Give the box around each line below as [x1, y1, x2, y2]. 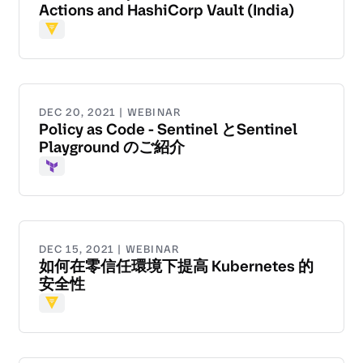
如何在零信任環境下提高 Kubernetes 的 [39, 256, 314, 277]
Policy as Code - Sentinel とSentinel [39, 119, 297, 140]
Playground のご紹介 [39, 137, 185, 158]
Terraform [45, 166, 108, 185]
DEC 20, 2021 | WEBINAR [39, 105, 181, 120]
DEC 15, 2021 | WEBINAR [39, 242, 180, 257]
